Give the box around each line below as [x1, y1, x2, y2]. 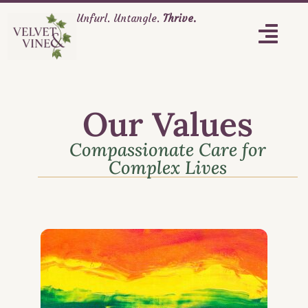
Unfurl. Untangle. [76, 12, 164, 25]
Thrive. [163, 12, 197, 25]
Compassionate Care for [69, 138, 266, 162]
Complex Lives [109, 156, 227, 179]
